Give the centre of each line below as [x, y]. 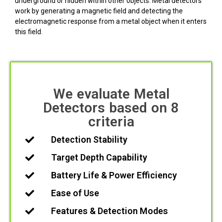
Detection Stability [89, 140]
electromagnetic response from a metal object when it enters [111, 21]
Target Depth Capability [99, 158]
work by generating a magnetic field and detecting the [99, 11]
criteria [111, 122]
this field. [29, 31]
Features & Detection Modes [109, 211]
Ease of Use [75, 193]
